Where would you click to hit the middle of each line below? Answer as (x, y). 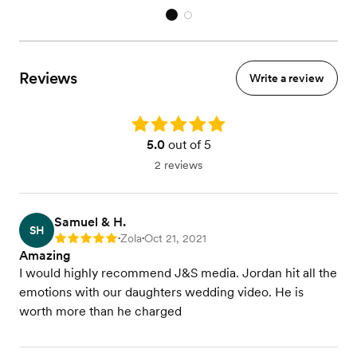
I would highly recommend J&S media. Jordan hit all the (178, 273)
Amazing (45, 256)
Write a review (287, 78)
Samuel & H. (90, 222)
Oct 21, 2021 (175, 239)
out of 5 (188, 145)
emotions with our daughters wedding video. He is (161, 292)
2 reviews (178, 165)
